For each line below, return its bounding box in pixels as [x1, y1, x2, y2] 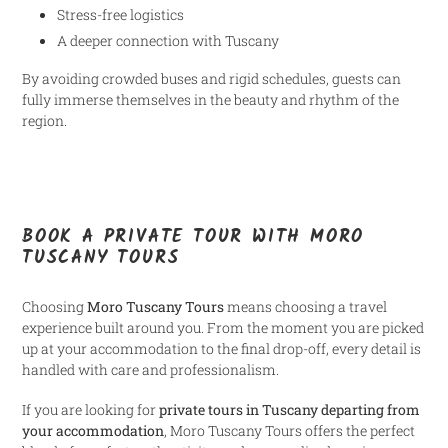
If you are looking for [22, 400, 159, 420]
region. [22, 111, 67, 131]
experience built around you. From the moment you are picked [22, 318, 424, 337]
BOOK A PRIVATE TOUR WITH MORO [22, 222, 365, 252]
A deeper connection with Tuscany [57, 30, 279, 50]
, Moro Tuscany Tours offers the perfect [164, 421, 415, 441]
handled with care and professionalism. [22, 360, 279, 379]
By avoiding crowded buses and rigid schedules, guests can [22, 69, 401, 89]
